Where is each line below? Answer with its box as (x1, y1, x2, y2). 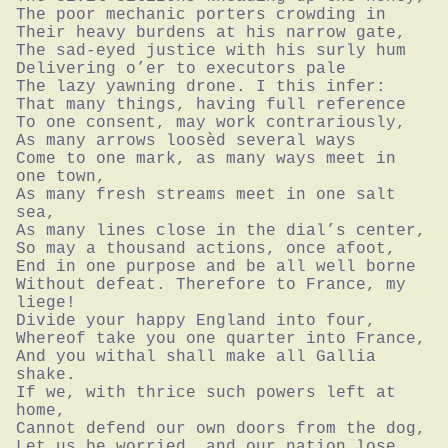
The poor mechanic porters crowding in (16, 5, 386, 24)
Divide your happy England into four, (16, 311, 376, 330)
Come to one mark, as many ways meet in (16, 149, 396, 168)
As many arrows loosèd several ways (16, 131, 356, 150)
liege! (16, 293, 76, 312)
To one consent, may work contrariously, (16, 113, 406, 132)
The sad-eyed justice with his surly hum (16, 41, 406, 60)
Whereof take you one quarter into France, (16, 329, 426, 348)
